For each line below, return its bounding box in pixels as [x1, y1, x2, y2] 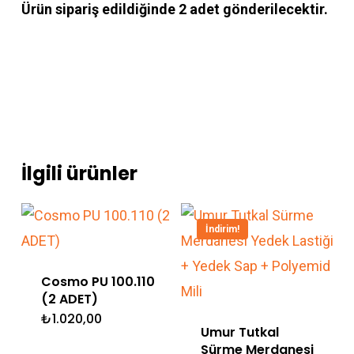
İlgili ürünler [21, 160, 137, 187]
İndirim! [205, 224, 239, 235]
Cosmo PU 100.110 [40, 273, 155, 292]
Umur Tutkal [200, 323, 279, 342]
